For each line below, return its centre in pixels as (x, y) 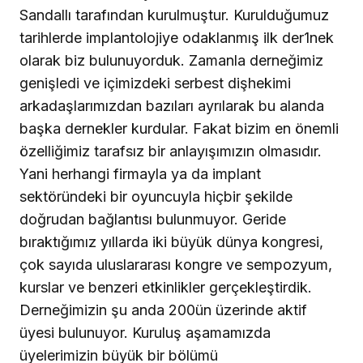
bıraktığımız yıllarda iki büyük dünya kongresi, (171, 242)
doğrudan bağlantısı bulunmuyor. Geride (153, 220)
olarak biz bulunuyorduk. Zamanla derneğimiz (171, 61)
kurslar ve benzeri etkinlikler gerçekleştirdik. (166, 288)
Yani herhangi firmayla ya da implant (140, 174)
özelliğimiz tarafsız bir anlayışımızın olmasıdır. (171, 152)
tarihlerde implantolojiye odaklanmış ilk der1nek (177, 38)
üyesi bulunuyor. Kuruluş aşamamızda (145, 333)
